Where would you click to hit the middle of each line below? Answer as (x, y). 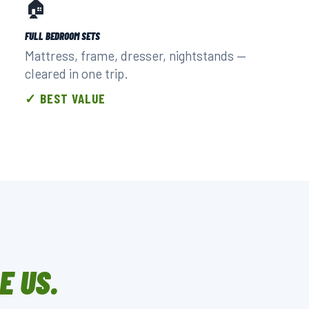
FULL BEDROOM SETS (62, 36)
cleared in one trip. (77, 73)
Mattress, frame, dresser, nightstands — (136, 56)
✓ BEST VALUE (65, 98)
